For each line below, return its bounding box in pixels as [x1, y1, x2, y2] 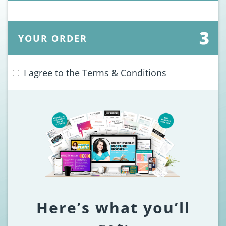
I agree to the [24, 66, 82, 79]
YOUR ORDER [18, 32, 87, 44]
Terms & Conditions [82, 66, 166, 79]
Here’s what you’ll [36, 197, 190, 218]
